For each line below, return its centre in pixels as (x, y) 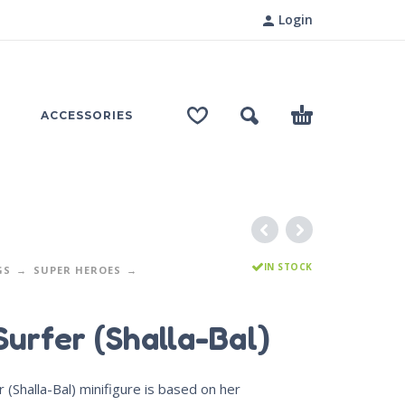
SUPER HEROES (77, 270)
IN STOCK (288, 267)
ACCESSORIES (87, 115)
